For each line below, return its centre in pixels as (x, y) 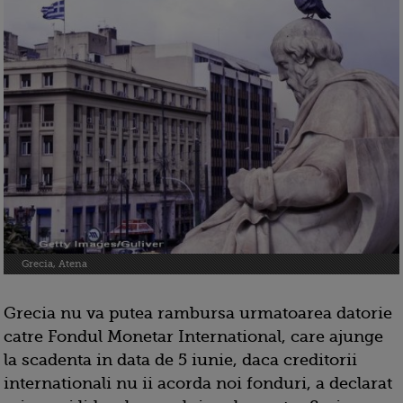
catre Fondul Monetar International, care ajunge (193, 337)
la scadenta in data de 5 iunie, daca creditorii (180, 360)
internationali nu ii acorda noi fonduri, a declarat (198, 384)
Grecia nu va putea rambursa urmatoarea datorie (198, 313)
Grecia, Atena (54, 264)
